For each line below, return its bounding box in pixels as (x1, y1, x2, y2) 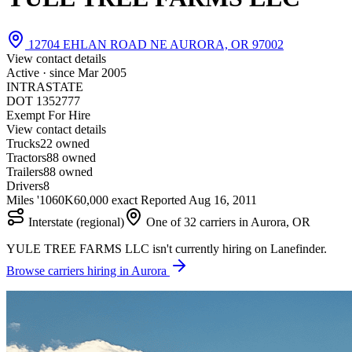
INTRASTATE (6, 79, 83, 93)
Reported (137, 192, 189, 207)
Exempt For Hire (6, 108, 90, 122)
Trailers (6, 164, 43, 178)
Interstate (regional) (25, 214, 124, 229)
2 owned (46, 136, 90, 150)
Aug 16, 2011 (189, 192, 257, 207)
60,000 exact (74, 192, 137, 207)
